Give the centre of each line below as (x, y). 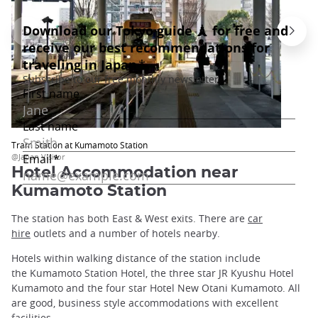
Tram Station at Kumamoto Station (79, 145)
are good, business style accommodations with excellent (145, 302)
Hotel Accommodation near (125, 172)
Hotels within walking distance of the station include (136, 258)
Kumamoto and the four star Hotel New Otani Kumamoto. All (156, 287)
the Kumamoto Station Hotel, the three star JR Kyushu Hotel (153, 273)
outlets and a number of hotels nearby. (125, 233)
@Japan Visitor (38, 157)
